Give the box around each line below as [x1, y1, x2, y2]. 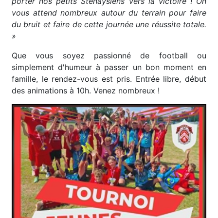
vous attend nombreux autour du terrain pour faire [12, 8, 206, 18]
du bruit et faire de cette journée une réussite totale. [12, 19, 206, 29]
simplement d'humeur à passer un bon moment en [12, 62, 206, 72]
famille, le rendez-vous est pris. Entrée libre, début [12, 74, 206, 84]
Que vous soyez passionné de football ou [12, 51, 206, 60]
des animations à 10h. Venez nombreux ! [12, 86, 160, 95]
